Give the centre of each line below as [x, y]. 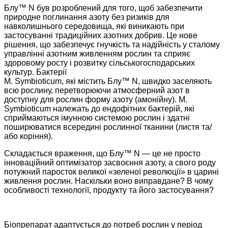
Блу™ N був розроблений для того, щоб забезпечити [103, 8]
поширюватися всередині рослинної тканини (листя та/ [108, 127]
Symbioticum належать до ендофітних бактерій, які [99, 109]
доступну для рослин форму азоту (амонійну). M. [96, 100]
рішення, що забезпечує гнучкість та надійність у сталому [112, 45]
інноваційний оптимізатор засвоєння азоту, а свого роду [110, 163]
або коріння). [28, 136]
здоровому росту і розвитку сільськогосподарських [99, 63]
